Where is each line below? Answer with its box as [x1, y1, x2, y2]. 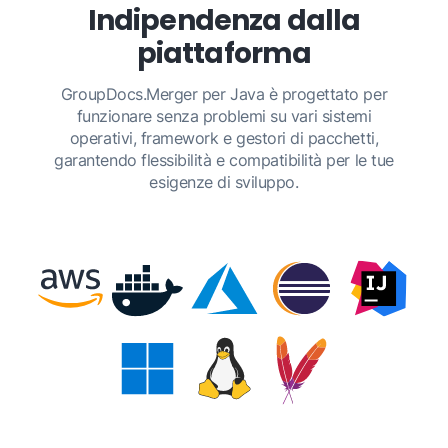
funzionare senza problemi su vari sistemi [76, 106, 372, 126]
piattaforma [136, 33, 312, 73]
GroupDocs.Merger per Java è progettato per [60, 84, 388, 104]
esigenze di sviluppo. [149, 172, 299, 192]
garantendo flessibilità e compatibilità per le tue [54, 150, 394, 170]
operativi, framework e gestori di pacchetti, [69, 128, 379, 148]
